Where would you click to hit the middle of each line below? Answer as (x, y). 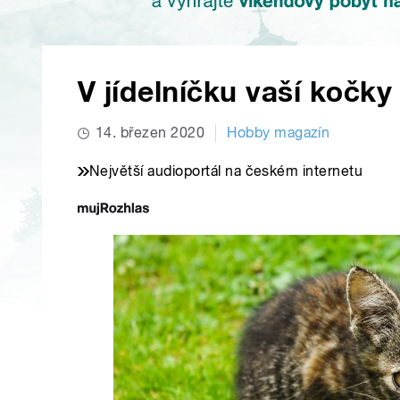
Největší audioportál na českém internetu (226, 171)
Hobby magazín (279, 133)
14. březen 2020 (150, 133)
